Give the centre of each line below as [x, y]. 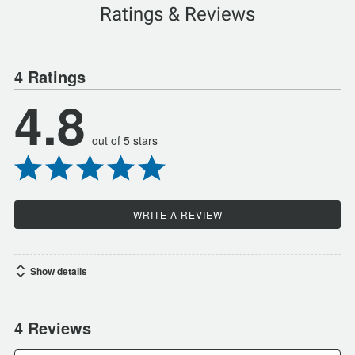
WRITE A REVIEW [177, 214]
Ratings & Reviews [177, 14]
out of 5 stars [125, 140]
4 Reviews [53, 328]
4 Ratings [50, 76]
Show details [59, 271]
